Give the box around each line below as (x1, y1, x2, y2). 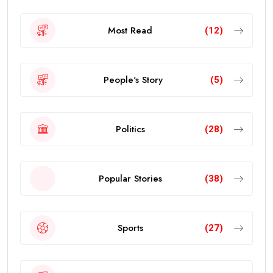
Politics (115, 122, 145, 136)
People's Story (103, 73, 163, 87)
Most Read (108, 23, 152, 37)
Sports (117, 221, 143, 235)
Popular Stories (98, 171, 162, 185)
